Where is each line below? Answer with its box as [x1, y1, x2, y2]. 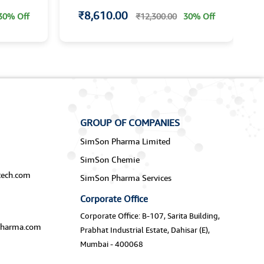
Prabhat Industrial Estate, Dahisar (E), [80, 225, 210, 235]
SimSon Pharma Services [80, 172, 171, 183]
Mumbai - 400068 [80, 239, 143, 249]
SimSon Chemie [80, 154, 140, 164]
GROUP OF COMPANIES [80, 116, 180, 128]
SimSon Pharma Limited [80, 136, 170, 146]
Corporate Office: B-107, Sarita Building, [80, 210, 220, 220]
